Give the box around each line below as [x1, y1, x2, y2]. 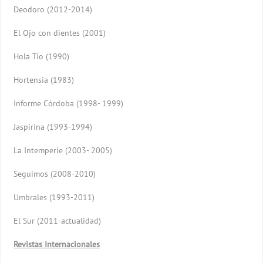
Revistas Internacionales [14, 238, 100, 249]
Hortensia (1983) [14, 74, 75, 85]
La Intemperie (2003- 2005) [14, 144, 113, 156]
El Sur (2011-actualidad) [14, 215, 102, 226]
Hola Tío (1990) [14, 50, 70, 62]
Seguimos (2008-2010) [14, 168, 96, 179]
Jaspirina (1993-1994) [14, 121, 93, 132]
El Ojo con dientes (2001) [14, 27, 106, 38]
